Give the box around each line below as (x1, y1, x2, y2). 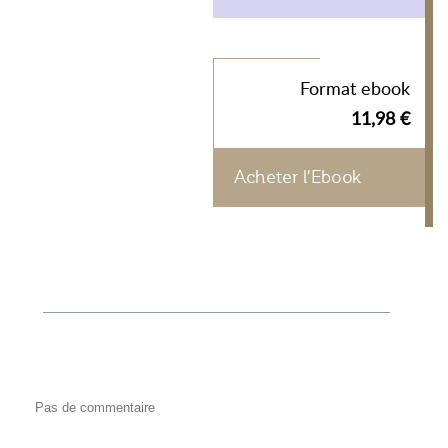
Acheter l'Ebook (234, 167, 361, 187)
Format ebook (300, 76, 410, 100)
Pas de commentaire (35, 400, 155, 415)
